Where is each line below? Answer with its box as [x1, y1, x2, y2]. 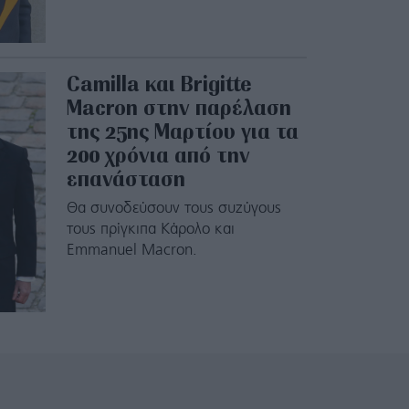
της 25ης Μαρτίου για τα [66, 116, 299, 145]
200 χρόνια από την [66, 140, 250, 169]
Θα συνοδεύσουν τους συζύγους [66, 200, 281, 216]
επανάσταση [66, 163, 185, 193]
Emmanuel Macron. [66, 242, 197, 258]
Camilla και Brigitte [66, 68, 252, 98]
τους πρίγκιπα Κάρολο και [66, 221, 235, 237]
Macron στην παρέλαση [66, 92, 291, 121]
